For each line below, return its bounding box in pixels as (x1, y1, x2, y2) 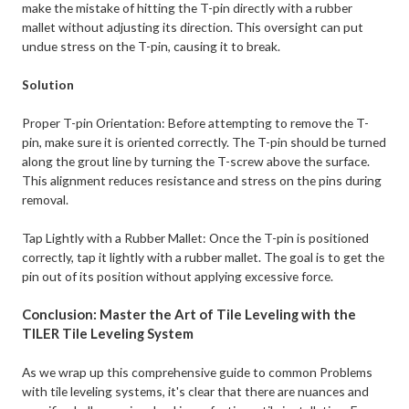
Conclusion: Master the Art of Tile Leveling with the (22, 306, 357, 323)
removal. (22, 192, 69, 208)
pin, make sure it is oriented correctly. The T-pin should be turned (22, 134, 387, 151)
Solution (22, 77, 75, 93)
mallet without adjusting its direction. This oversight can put (22, 19, 364, 36)
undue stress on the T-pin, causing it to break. (22, 38, 281, 55)
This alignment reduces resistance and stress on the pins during (22, 173, 383, 189)
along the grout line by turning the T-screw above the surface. (22, 153, 371, 170)
